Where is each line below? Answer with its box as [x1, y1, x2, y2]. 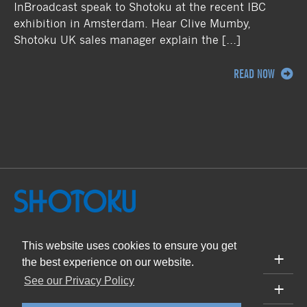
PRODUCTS [14, 249, 64, 268]
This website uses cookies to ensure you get [22, 240, 236, 252]
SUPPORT [14, 279, 57, 298]
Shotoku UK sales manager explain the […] [14, 33, 241, 47]
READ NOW [234, 66, 278, 82]
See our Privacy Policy [24, 275, 135, 287]
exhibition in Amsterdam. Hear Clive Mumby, [14, 16, 251, 30]
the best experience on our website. [22, 256, 194, 269]
